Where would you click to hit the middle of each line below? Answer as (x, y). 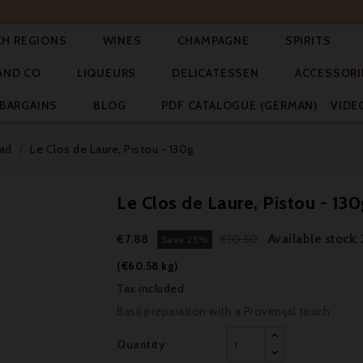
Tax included (150, 288)
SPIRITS (308, 41)
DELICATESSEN (216, 73)
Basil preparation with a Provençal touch (223, 311)
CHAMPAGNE (213, 41)
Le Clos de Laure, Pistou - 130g (112, 149)
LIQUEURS (107, 73)
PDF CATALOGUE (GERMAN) (240, 105)
